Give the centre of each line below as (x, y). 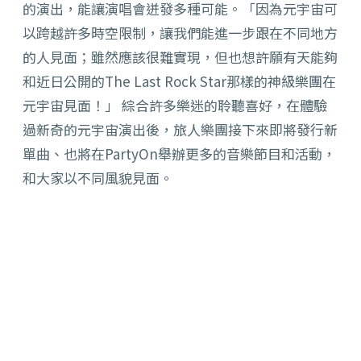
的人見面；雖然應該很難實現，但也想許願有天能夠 (180, 57)
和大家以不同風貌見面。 (98, 178)
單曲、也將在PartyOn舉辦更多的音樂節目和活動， (179, 154)
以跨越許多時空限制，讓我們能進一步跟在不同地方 (180, 33)
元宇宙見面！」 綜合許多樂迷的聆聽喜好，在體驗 (175, 106)
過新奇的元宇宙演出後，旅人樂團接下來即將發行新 (180, 130)
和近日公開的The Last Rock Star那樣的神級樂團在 (179, 81)
